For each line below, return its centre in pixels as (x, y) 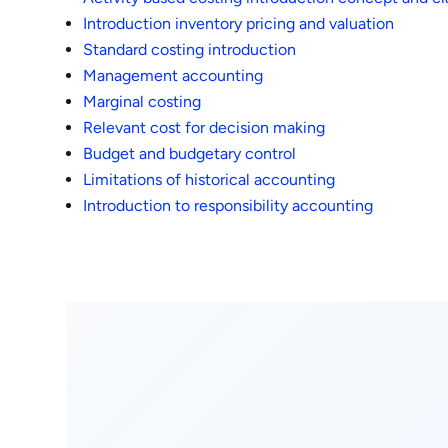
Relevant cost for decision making (204, 127)
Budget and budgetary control (190, 153)
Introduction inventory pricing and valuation (239, 23)
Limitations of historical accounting (209, 179)
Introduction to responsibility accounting (228, 205)
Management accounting (173, 75)
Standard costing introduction (190, 49)
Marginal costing (142, 101)
